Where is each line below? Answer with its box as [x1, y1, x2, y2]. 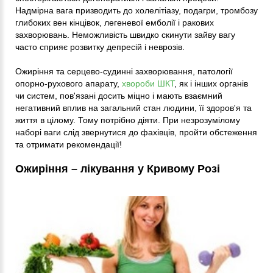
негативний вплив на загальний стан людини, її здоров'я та [15, 102, 252, 113]
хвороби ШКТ [122, 78, 174, 88]
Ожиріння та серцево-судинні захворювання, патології [15, 66, 233, 76]
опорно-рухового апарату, [15, 78, 122, 88]
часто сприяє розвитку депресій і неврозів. [15, 41, 185, 52]
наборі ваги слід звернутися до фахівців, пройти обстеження [15, 127, 257, 137]
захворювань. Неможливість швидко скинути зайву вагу [15, 29, 235, 40]
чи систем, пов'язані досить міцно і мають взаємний [15, 90, 222, 101]
